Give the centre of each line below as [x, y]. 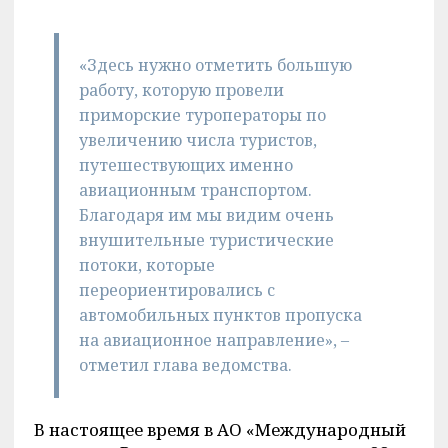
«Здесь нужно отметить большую [215, 65]
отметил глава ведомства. [185, 365]
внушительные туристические [206, 240]
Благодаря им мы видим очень [206, 215]
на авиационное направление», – [213, 340]
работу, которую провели [181, 90]
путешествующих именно [185, 165]
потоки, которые [146, 265]
